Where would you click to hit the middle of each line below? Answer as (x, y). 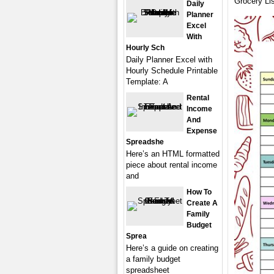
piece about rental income (172, 165)
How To (199, 192)
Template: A (147, 82)
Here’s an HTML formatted (173, 154)
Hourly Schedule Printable (172, 71)
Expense (202, 131)
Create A (202, 203)
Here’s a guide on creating (172, 248)
